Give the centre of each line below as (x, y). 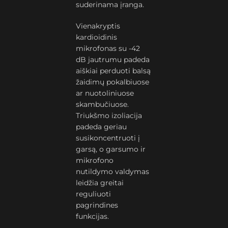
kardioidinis (97, 37)
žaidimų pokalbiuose (113, 82)
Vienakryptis (98, 26)
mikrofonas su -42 (108, 48)
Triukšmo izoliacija (109, 116)
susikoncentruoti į (108, 138)
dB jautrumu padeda (113, 60)
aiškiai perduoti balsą (113, 71)
